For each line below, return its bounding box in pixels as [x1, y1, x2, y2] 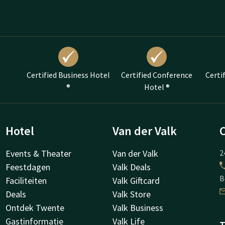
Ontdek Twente [5, 202, 64, 213]
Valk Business [113, 202, 163, 213]
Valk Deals [113, 161, 151, 173]
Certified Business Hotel [27, 70, 110, 80]
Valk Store [113, 188, 151, 200]
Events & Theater [5, 148, 71, 159]
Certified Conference [121, 70, 192, 80]
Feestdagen [5, 161, 50, 173]
